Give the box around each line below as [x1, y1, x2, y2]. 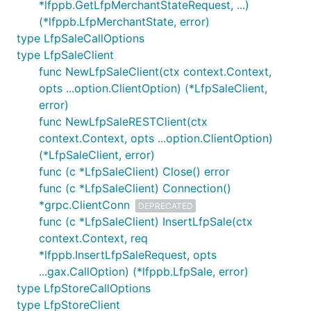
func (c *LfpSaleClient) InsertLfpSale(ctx [39, 215, 253, 228]
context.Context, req [39, 231, 148, 245]
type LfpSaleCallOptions [17, 31, 144, 45]
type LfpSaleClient [17, 48, 114, 62]
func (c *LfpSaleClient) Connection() [39, 181, 231, 195]
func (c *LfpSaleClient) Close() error [39, 165, 230, 178]
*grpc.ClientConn [39, 198, 130, 212]
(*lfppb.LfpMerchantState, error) [39, 15, 210, 28]
